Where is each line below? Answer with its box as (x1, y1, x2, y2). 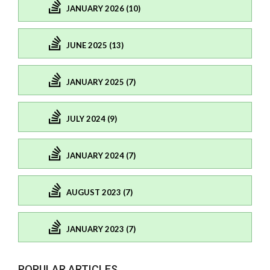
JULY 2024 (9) (66, 113, 117, 124)
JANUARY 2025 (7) (66, 77, 136, 87)
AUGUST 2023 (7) (66, 187, 133, 197)
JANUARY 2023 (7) (66, 224, 136, 234)
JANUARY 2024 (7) (66, 150, 136, 160)
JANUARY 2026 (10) (66, 3, 140, 13)
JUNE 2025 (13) (66, 40, 124, 50)
